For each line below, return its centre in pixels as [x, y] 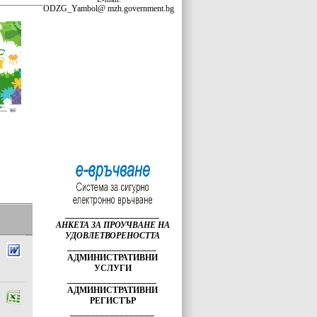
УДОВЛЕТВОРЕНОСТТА [113, 236]
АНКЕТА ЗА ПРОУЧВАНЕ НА [113, 225]
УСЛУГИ [113, 268]
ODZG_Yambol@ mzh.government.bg [109, 8]
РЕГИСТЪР [113, 301]
